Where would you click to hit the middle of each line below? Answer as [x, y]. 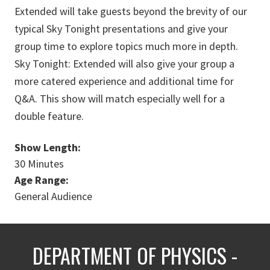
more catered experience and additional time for [124, 81]
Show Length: [49, 147]
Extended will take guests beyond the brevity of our [131, 11]
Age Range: [43, 180]
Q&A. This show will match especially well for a [120, 99]
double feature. [49, 116]
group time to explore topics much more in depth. [126, 46]
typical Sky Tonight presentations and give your [121, 29]
